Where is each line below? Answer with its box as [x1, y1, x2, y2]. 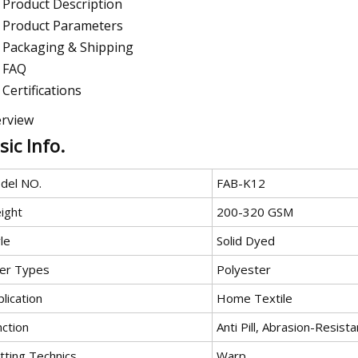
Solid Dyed [217, 232, 275, 249]
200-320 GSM [217, 203, 293, 220]
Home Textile [217, 289, 292, 306]
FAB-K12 [217, 174, 265, 191]
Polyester [217, 261, 271, 277]
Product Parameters [2, 16, 123, 34]
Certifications [2, 81, 82, 99]
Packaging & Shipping [2, 38, 133, 56]
